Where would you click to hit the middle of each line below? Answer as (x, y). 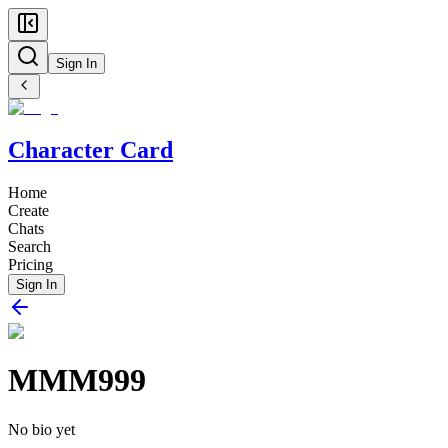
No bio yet (41, 429)
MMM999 (77, 380)
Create (28, 210)
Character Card (90, 149)
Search (29, 246)
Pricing (30, 264)
